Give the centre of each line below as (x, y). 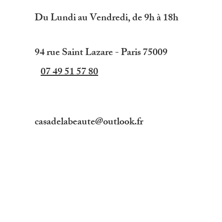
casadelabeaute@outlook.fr (89, 123)
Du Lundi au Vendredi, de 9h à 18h (107, 19)
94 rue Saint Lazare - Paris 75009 (101, 53)
